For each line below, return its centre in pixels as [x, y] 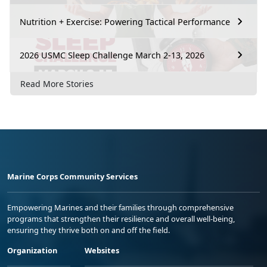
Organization [32, 250]
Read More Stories [57, 83]
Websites [102, 250]
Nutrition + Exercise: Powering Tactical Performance [125, 21]
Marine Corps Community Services [72, 176]
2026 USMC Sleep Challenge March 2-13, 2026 [112, 55]
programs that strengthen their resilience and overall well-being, [121, 218]
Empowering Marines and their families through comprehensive [120, 207]
